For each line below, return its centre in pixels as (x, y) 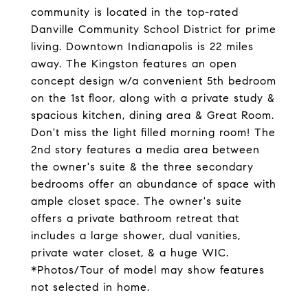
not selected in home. (90, 287)
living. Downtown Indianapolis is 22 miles (142, 46)
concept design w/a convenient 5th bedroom (154, 81)
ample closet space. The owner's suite (136, 201)
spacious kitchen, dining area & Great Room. (153, 115)
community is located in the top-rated (135, 12)
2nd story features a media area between (145, 150)
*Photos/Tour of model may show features (148, 270)
